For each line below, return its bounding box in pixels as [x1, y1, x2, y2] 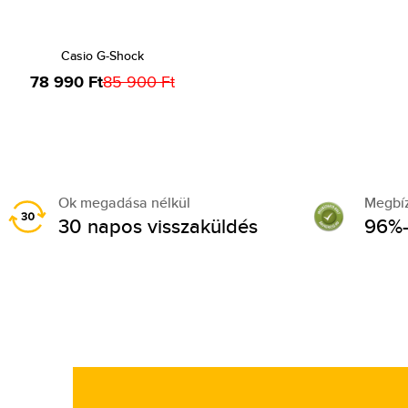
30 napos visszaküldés [58, 211, 258, 240]
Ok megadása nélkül [58, 192, 190, 213]
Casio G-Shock [60, 46, 144, 65]
